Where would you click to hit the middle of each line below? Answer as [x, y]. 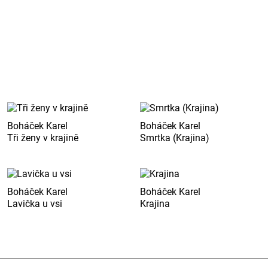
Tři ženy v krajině [42, 138]
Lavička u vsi [34, 203]
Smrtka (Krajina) [174, 138]
